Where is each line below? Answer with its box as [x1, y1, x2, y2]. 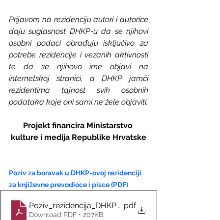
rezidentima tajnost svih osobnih [9, 85, 148, 95]
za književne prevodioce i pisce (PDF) [9, 180, 128, 189]
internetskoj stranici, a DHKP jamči [9, 73, 148, 83]
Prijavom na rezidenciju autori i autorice [9, 14, 148, 24]
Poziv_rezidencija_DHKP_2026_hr [29, 201, 149, 211]
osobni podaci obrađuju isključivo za [9, 38, 148, 48]
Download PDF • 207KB [29, 211, 103, 219]
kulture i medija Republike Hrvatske [11, 132, 146, 142]
